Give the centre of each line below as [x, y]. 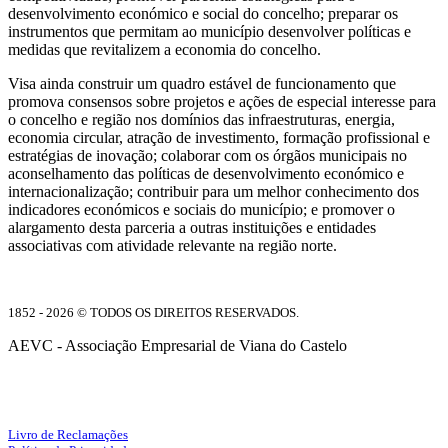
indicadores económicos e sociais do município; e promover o [201, 209]
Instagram [271, 389]
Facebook [246, 389]
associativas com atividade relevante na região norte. [172, 245]
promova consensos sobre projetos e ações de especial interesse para [222, 101]
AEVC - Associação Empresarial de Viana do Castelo [177, 345]
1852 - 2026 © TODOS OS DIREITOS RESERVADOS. [153, 312]
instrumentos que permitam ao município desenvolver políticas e [209, 31]
